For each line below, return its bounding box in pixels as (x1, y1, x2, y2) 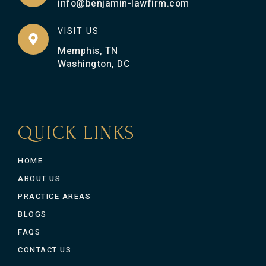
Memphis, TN (58, 44, 118, 58)
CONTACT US (18, 244, 71, 255)
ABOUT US (18, 173, 61, 184)
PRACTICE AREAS (18, 191, 91, 202)
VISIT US (58, 25, 99, 37)
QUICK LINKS (18, 123, 135, 144)
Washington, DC (58, 57, 130, 71)
